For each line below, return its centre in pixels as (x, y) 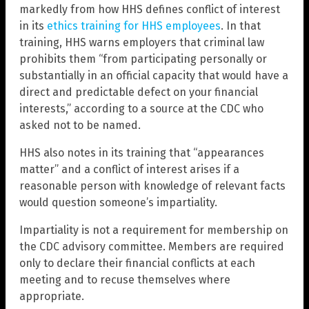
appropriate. (52, 297)
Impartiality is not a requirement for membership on (154, 230)
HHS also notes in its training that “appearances (142, 153)
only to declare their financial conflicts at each (137, 263)
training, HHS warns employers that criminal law (142, 43)
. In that (241, 26)
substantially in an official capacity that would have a (154, 76)
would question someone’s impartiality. (118, 203)
